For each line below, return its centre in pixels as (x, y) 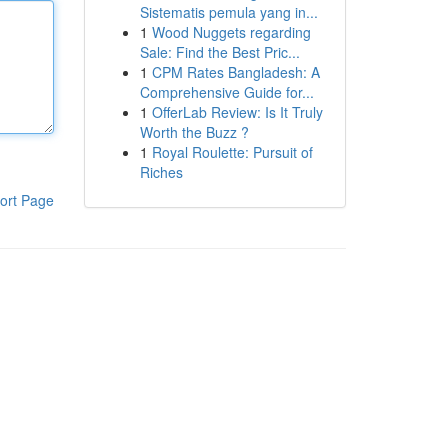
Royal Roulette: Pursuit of (232, 152)
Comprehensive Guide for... (226, 92)
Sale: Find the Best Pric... (219, 52)
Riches (161, 172)
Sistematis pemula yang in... (228, 12)
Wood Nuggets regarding (231, 32)
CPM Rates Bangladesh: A (235, 72)
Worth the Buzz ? (194, 132)
